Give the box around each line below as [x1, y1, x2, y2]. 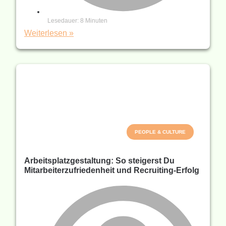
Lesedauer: [47, 17, 79, 25]
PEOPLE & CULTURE [135, 129, 186, 135]
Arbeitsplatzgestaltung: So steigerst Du [24, 156, 175, 165]
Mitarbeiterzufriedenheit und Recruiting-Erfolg [24, 166, 201, 175]
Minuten [85, 17, 107, 25]
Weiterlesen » [24, 29, 74, 38]
